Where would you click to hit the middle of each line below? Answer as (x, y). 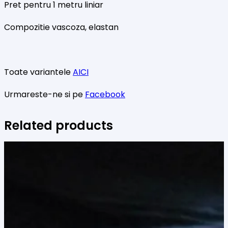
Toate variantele (38, 72)
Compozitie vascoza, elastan (61, 27)
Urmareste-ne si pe (45, 94)
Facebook (105, 94)
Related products (59, 126)
